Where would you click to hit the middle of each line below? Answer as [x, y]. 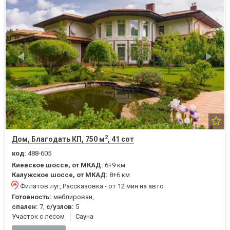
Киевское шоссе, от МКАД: [57, 165]
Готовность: [32, 197]
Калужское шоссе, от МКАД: [60, 175]
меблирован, [73, 197]
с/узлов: [60, 207]
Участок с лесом [38, 216]
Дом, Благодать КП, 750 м [58, 139]
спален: [25, 207]
